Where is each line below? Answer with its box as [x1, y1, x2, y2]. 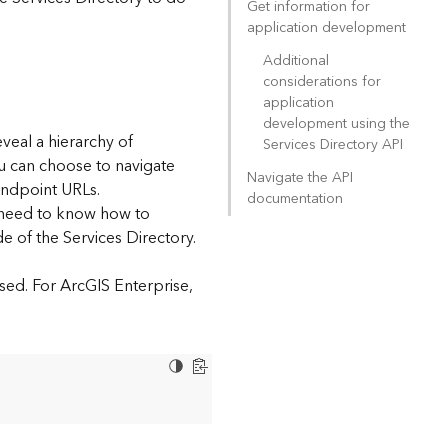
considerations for [262, 70, 381, 94]
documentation [246, 187, 343, 211]
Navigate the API [246, 166, 353, 190]
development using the [262, 112, 410, 136]
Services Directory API [262, 133, 403, 157]
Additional [262, 49, 329, 73]
